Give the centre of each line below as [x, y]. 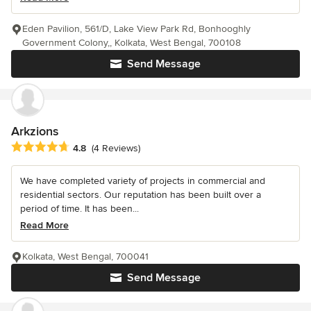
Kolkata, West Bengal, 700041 [85, 256]
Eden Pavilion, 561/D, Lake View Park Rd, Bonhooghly [136, 28]
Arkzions [35, 131]
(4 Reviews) [116, 148]
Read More [44, 225]
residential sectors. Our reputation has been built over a [141, 194]
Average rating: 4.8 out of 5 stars [89, 147]
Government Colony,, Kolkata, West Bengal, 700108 [132, 42]
